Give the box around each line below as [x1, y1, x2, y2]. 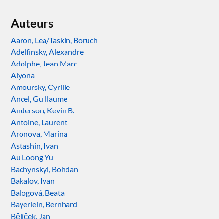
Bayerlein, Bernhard [11, 199, 78, 209]
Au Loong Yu [11, 152, 54, 162]
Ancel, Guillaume [11, 93, 68, 103]
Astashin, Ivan [11, 140, 59, 150]
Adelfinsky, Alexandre [11, 46, 84, 56]
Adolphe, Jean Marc [11, 58, 78, 68]
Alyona [11, 70, 35, 80]
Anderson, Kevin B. [11, 105, 75, 115]
